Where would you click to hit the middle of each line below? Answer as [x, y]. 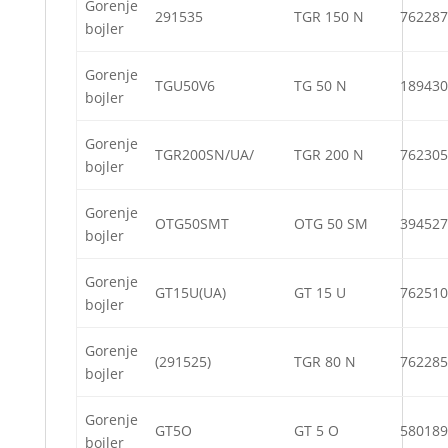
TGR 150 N [329, 17]
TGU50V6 [185, 86]
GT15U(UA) [190, 293]
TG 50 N [320, 86]
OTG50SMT [192, 224]
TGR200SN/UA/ [204, 155]
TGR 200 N [329, 155]
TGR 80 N [325, 362]
